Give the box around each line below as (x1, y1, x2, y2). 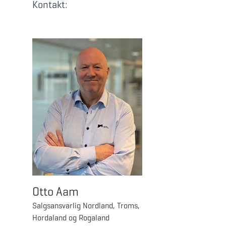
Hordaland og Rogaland (32, 212, 109, 222)
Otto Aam (32, 184, 79, 199)
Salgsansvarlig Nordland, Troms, (32, 200, 140, 210)
